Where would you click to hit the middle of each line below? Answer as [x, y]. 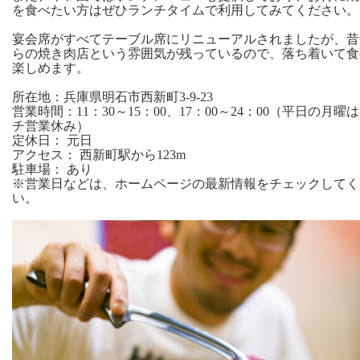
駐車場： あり [52, 170]
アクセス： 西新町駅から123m [99, 155]
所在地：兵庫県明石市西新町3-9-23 [112, 97]
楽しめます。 [51, 68]
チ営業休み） [51, 126]
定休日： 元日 [52, 141]
